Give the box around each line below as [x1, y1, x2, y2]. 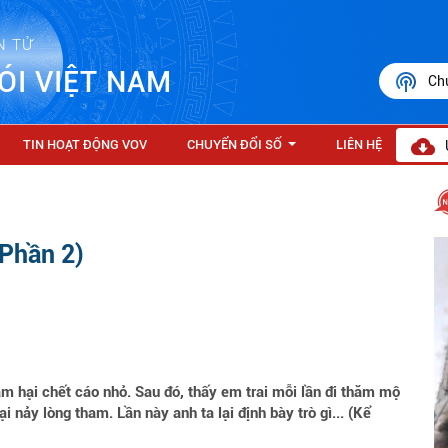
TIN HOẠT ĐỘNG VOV [23, 137, 147, 152]
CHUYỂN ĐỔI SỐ [187, 137, 282, 152]
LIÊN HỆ [336, 137, 382, 152]
